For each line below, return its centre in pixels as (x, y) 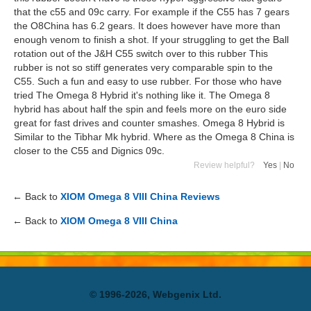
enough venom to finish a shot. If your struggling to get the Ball (151, 40)
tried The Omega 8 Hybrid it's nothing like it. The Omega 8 (142, 95)
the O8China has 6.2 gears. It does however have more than (147, 26)
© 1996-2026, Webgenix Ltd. (155, 295)
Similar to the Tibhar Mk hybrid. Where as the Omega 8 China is (154, 137)
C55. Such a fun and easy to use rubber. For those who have (148, 81)
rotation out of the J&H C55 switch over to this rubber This (141, 53)
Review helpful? (228, 165)
